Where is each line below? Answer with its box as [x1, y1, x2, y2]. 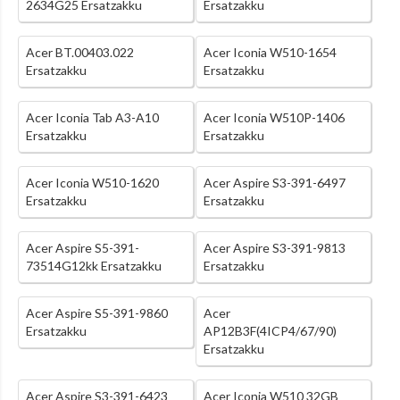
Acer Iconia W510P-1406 [203, 110, 345, 126]
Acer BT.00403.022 [26, 45, 134, 61]
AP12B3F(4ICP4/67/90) [203, 323, 337, 339]
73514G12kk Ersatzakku [26, 258, 162, 274]
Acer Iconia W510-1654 [203, 45, 337, 61]
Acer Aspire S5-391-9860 [26, 305, 168, 321]
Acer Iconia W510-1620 [26, 175, 159, 191]
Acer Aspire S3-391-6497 [203, 175, 346, 191]
